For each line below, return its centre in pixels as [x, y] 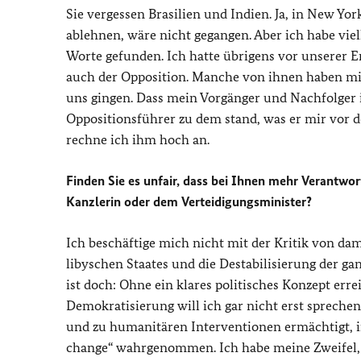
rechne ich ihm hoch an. [138, 139]
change [87, 347]
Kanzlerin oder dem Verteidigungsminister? [189, 201]
